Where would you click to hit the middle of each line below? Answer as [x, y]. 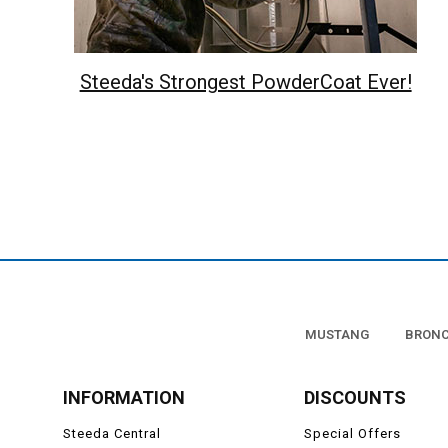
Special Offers [352, 434]
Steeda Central [112, 434]
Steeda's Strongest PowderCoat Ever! [245, 82]
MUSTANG [336, 335]
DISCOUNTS [355, 398]
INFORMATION [124, 398]
